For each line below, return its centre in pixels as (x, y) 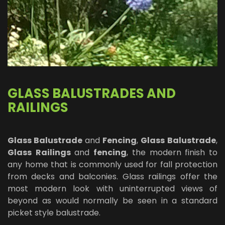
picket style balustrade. (55, 213)
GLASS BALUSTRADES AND (92, 93)
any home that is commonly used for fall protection (113, 164)
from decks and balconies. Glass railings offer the (113, 177)
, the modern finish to (172, 152)
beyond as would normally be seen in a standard (113, 201)
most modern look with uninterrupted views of (113, 189)
